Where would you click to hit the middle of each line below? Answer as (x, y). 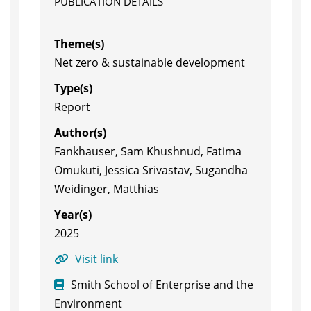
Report (72, 107)
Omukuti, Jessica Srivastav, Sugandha (151, 170)
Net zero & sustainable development (149, 62)
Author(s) (80, 133)
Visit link (96, 259)
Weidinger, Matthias (106, 189)
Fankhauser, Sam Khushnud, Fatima (148, 151)
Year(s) (73, 215)
